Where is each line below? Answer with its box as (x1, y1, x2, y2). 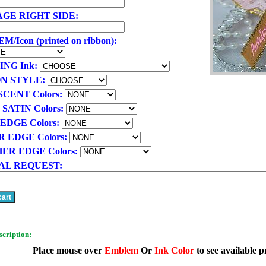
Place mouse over (32, 245, 104, 255)
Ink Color (154, 245, 197, 255)
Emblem (104, 245, 141, 255)
